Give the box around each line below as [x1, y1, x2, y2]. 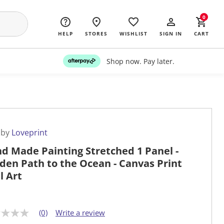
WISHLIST [119, 30, 147, 37]
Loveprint [11, 127, 47, 138]
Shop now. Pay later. [106, 56, 174, 66]
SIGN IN [159, 30, 182, 37]
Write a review [55, 207, 105, 218]
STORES [85, 30, 107, 37]
